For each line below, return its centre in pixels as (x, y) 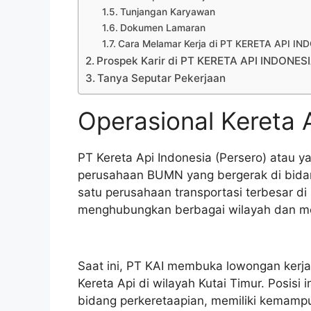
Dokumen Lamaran (162, 27)
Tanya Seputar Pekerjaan (162, 78)
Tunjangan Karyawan (167, 11)
